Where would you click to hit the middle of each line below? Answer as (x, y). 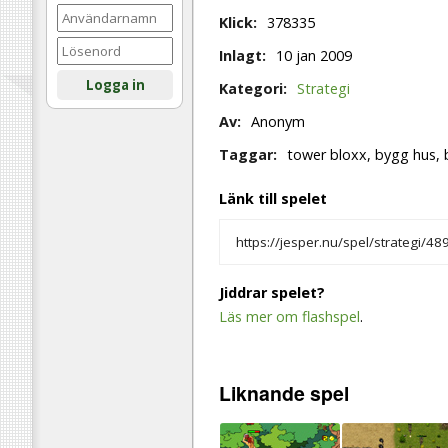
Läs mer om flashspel (289, 317)
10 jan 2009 (312, 55)
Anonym (276, 121)
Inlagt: (242, 55)
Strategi (324, 88)
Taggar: (248, 154)
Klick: (238, 22)
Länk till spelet (273, 198)
